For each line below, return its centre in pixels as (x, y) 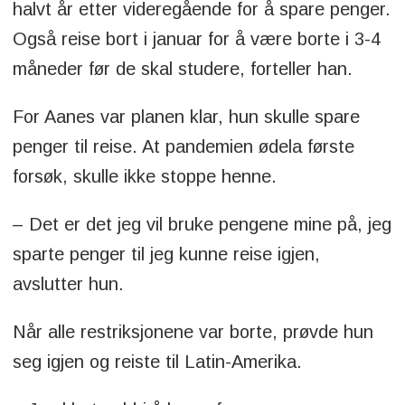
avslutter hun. (68, 283)
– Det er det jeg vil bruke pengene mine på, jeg (202, 224)
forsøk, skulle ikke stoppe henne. (144, 176)
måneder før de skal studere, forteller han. (182, 68)
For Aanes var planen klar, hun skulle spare (186, 116)
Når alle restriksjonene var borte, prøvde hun (193, 331)
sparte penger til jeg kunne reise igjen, (166, 254)
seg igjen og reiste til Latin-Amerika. (157, 361)
